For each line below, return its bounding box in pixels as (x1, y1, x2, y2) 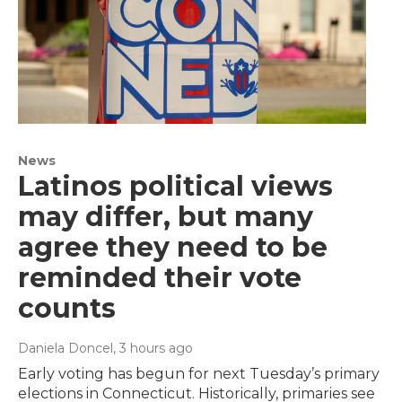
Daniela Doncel (18, 339, 113, 356)
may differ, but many (18, 199, 313, 233)
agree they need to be (18, 230, 328, 264)
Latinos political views (18, 169, 333, 203)
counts (18, 291, 116, 325)
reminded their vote (18, 260, 301, 294)
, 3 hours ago (113, 339, 193, 356)
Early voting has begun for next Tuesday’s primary (18, 364, 380, 382)
